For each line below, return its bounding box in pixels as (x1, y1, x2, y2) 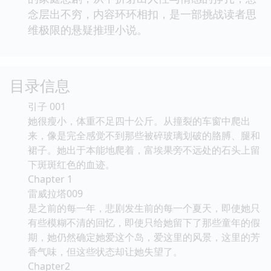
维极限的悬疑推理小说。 (28, 22, 148, 37)
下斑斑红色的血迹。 (28, 157, 115, 171)
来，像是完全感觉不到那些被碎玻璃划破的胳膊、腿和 (28, 128, 260, 142)
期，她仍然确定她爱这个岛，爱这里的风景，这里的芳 (28, 230, 260, 244)
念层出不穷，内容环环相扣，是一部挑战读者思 (28, 6, 256, 21)
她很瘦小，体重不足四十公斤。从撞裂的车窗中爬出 (28, 114, 250, 128)
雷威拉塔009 (28, 186, 83, 200)
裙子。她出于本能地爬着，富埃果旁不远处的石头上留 (28, 143, 260, 157)
